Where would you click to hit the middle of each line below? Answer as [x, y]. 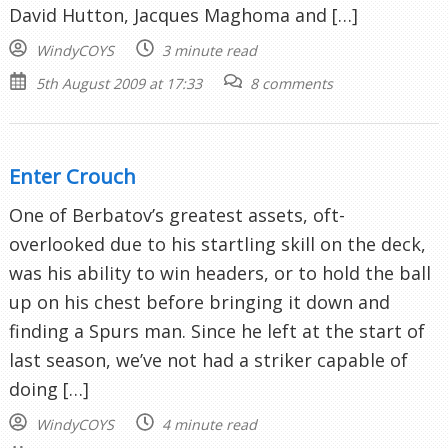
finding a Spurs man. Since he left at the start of [217, 330]
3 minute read [209, 50]
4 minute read [209, 424]
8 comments [291, 83]
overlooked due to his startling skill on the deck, [217, 243]
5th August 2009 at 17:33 [118, 83]
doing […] [49, 388]
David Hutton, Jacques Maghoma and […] [183, 14]
